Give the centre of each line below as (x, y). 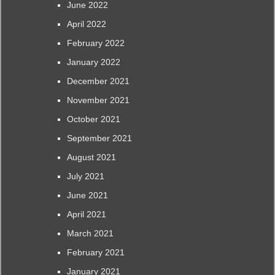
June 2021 (87, 195)
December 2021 (98, 81)
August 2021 (91, 157)
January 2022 (93, 62)
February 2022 (95, 43)
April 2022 (86, 24)
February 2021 (95, 252)
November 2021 (98, 100)
